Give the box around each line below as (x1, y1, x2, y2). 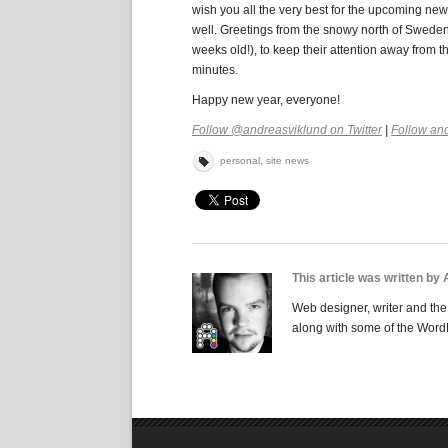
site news (266, 155, 309, 166)
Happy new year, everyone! (192, 93, 340, 107)
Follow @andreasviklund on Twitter (192, 123, 382, 137)
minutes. (192, 63, 238, 77)
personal (220, 155, 260, 166)
